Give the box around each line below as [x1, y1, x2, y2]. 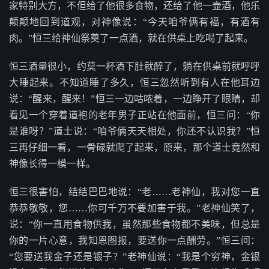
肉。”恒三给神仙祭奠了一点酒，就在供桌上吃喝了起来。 [9, 33, 253, 43]
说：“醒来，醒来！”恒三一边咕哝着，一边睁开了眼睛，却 [9, 94, 260, 104]
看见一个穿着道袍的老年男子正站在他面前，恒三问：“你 [9, 110, 260, 120]
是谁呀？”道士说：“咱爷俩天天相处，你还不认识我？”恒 [9, 126, 260, 136]
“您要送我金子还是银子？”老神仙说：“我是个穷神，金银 [9, 252, 260, 262]
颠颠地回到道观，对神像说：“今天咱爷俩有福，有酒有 [9, 17, 260, 27]
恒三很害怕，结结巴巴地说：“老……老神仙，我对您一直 [9, 187, 260, 197]
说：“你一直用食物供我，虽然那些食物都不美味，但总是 [9, 219, 260, 229]
